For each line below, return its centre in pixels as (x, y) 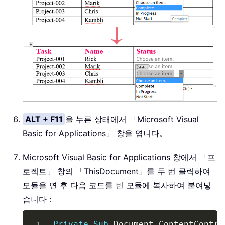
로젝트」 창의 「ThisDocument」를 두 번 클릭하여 (117, 172)
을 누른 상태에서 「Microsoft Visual (132, 119)
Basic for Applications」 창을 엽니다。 (95, 133)
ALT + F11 (44, 119)
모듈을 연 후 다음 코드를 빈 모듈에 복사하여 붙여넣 (117, 186)
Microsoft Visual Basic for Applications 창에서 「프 (119, 157)
